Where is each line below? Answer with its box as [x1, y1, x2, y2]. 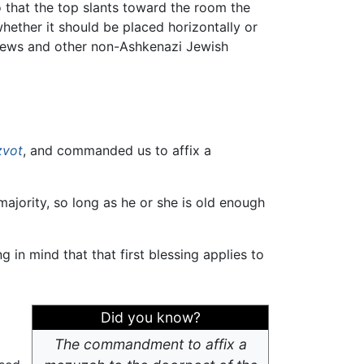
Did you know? [100, 308, 201, 326]
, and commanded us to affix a [23, 141, 211, 158]
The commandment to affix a [54, 335, 247, 353]
